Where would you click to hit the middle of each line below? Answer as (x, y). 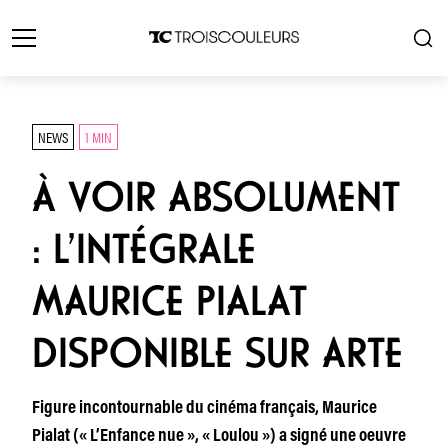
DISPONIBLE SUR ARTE (217, 353)
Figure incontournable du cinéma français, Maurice (204, 409)
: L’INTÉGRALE (144, 249)
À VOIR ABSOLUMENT (216, 197)
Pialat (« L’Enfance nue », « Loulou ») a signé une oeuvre (219, 437)
